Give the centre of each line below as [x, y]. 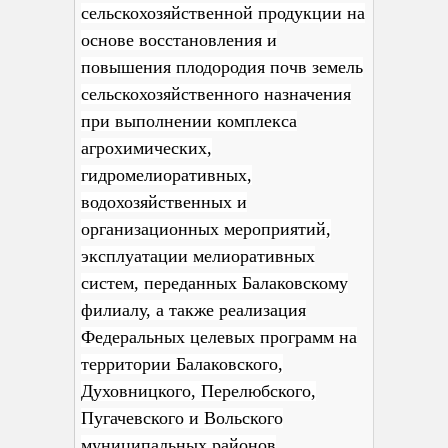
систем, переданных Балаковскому [214, 283]
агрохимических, [146, 148]
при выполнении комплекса [189, 121]
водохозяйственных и [164, 202]
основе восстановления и [179, 40]
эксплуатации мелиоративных [198, 256]
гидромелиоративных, [166, 175]
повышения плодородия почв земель [222, 67]
